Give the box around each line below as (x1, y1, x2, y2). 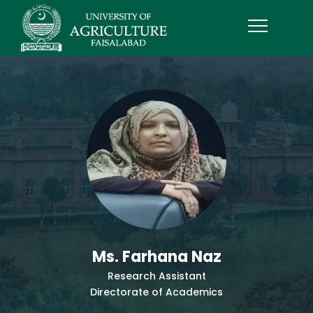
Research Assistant (107, 269, 206, 283)
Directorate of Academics (90, 285, 223, 299)
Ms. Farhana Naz (92, 246, 221, 268)
